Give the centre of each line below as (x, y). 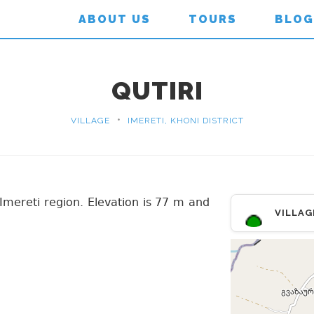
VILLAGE (90, 121)
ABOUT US (115, 19)
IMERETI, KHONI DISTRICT (185, 121)
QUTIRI (157, 90)
